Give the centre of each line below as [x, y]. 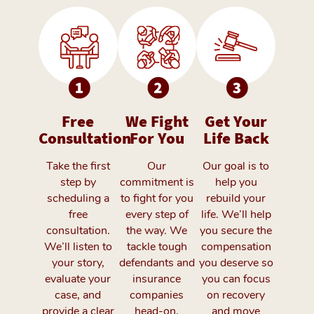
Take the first [78, 166]
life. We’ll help [236, 214]
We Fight [157, 122]
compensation [236, 246]
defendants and [157, 262]
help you [236, 182]
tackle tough [157, 246]
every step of [157, 214]
